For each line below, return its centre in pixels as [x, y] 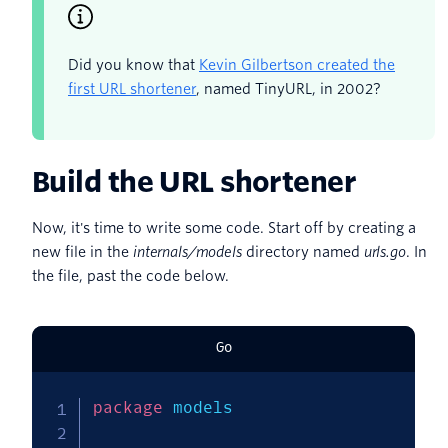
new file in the [82, 252]
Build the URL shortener [194, 182]
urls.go [384, 252]
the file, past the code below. [130, 276]
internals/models [187, 252]
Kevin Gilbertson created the [297, 65]
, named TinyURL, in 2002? [288, 89]
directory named [302, 252]
